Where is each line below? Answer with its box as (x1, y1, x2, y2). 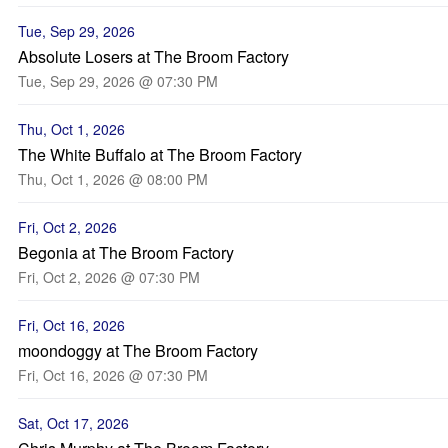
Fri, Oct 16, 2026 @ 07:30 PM (18, 365, 208, 385)
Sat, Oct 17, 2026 (18, 413, 129, 433)
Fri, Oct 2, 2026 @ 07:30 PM (18, 267, 200, 287)
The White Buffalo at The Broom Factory (18, 143, 302, 166)
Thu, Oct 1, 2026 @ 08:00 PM (18, 169, 208, 189)
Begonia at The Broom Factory (18, 241, 234, 264)
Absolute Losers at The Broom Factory (18, 45, 289, 68)
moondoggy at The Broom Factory (18, 339, 258, 362)
